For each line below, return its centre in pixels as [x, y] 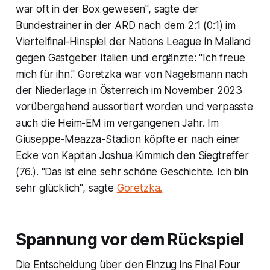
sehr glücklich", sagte [66, 188]
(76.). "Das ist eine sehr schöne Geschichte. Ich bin [132, 171]
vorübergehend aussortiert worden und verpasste [134, 106]
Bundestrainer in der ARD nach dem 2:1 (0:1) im [125, 25]
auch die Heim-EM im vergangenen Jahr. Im [117, 123]
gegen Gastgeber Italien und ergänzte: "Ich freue [130, 58]
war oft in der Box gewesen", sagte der [107, 9]
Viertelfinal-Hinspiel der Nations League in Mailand [133, 41]
